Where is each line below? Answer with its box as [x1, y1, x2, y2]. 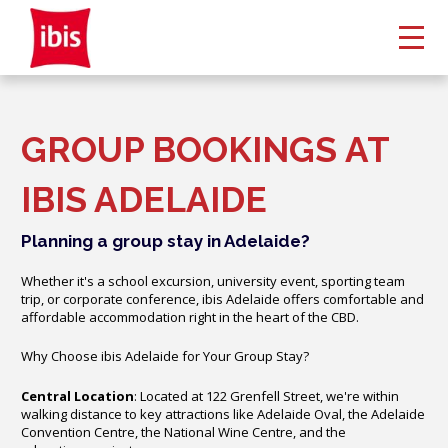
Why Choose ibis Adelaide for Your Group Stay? [21, 347, 309, 366]
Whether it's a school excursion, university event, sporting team [21, 272, 405, 290]
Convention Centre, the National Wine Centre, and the [21, 422, 346, 441]
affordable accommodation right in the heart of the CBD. [21, 308, 359, 326]
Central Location [21, 386, 134, 405]
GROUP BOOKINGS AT [21, 129, 389, 170]
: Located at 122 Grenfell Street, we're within [134, 386, 399, 405]
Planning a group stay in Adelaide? [21, 231, 310, 251]
